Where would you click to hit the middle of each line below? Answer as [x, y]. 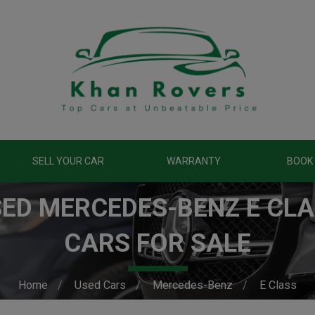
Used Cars [100, 285]
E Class [278, 285]
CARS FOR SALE [157, 243]
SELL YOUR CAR [68, 161]
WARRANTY [193, 161]
